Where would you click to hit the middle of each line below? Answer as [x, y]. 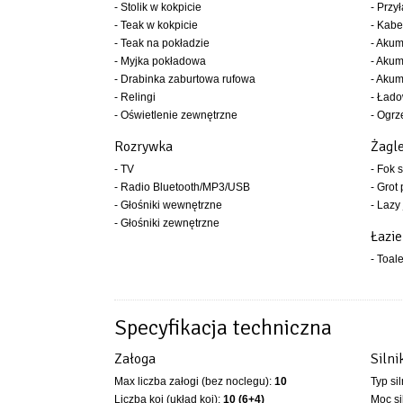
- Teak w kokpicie [156, 25]
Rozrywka [143, 147]
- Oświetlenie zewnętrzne [176, 115]
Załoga [135, 359]
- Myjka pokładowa [160, 61]
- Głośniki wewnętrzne [168, 205]
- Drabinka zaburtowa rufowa [185, 79]
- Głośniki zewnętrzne [167, 223]
